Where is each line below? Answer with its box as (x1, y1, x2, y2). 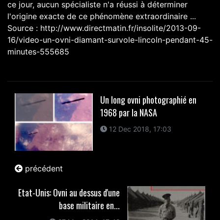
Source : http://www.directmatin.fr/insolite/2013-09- (7, 23, 201, 33)
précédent (23, 163, 63, 173)
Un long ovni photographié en (100, 93, 197, 106)
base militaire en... (58, 198, 120, 212)
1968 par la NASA (100, 106, 158, 119)
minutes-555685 (7, 47, 69, 56)
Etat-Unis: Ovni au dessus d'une (18, 186, 120, 199)
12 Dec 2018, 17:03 (107, 125, 172, 133)
